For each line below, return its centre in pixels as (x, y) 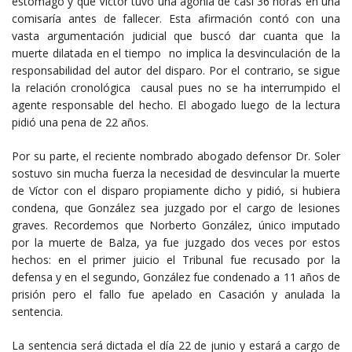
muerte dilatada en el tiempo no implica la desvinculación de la (176, 53)
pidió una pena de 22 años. (80, 122)
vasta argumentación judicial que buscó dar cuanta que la (176, 35)
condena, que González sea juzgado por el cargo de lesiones (176, 207)
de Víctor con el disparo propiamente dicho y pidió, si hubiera (176, 190)
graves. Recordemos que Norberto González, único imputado (176, 225)
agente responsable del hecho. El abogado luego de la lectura (176, 104)
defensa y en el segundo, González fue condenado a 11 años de (176, 277)
